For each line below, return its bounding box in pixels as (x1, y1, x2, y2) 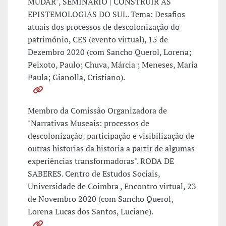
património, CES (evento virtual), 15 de (28, 34, 168, 45)
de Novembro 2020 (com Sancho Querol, (28, 193, 173, 205)
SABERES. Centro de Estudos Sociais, (28, 168, 160, 180)
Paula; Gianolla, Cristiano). (28, 72, 125, 83)
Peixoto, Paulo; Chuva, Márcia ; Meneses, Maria (28, 59, 198, 71)
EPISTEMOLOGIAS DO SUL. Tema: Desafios (28, 9, 185, 20)
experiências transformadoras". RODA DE (28, 155, 174, 167)
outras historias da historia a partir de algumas (28, 143, 195, 154)
